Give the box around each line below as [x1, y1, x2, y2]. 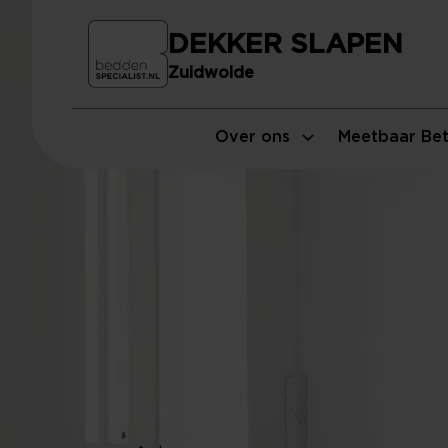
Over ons [215, 129, 290, 145]
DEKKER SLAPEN [168, 31, 403, 59]
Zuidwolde [168, 65, 254, 82]
